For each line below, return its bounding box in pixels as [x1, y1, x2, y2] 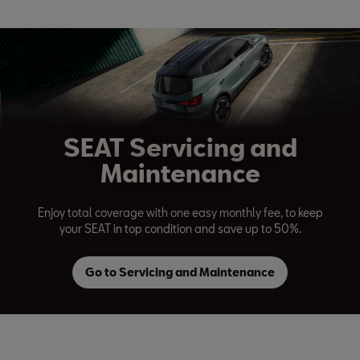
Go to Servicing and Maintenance [85, 264, 275, 279]
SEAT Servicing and [63, 132, 297, 162]
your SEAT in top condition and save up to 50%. [59, 221, 301, 235]
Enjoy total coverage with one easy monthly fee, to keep [37, 205, 323, 219]
